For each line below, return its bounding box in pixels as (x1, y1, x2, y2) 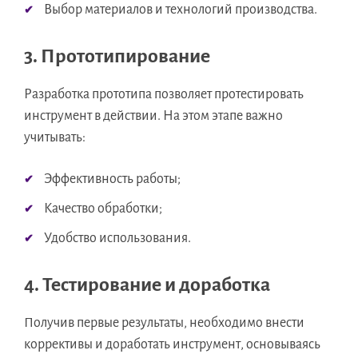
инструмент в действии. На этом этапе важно (24, 109, 283, 124)
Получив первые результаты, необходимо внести (24, 316, 304, 331)
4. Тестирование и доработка (24, 274, 270, 296)
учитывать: (24, 130, 86, 145)
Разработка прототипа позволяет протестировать (24, 87, 304, 102)
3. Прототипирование (24, 46, 210, 67)
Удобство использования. (44, 231, 191, 246)
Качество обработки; (44, 201, 162, 217)
